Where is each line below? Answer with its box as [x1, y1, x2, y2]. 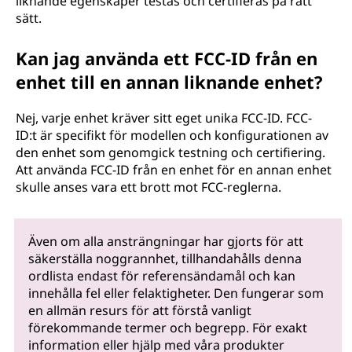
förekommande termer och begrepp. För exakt [27, 319, 307, 337]
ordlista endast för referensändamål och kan [27, 267, 295, 285]
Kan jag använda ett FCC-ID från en [16, 46, 317, 70]
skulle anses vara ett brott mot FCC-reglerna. [16, 178, 281, 196]
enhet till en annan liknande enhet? [16, 70, 323, 93]
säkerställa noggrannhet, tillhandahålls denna [27, 250, 302, 268]
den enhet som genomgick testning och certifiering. [16, 144, 325, 161]
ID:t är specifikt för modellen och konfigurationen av [16, 126, 328, 144]
